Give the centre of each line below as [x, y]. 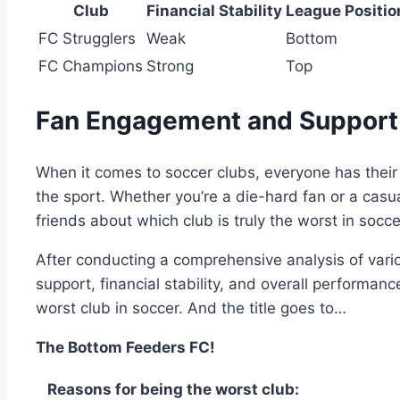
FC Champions [91, 67]
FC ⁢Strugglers [87, 39]
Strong [170, 67]
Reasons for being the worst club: [173, 389]
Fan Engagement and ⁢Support [217, 121]
